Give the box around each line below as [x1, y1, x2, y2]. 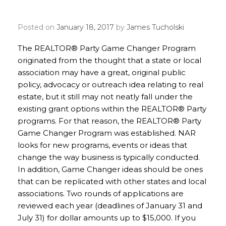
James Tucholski [127, 23, 184, 32]
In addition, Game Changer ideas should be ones [18, 164, 203, 174]
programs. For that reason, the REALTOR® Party [18, 116, 201, 126]
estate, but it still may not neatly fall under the [18, 92, 193, 101]
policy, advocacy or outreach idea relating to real [18, 80, 203, 89]
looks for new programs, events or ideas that [18, 140, 187, 150]
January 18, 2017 [56, 23, 114, 32]
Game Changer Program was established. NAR [18, 128, 196, 138]
